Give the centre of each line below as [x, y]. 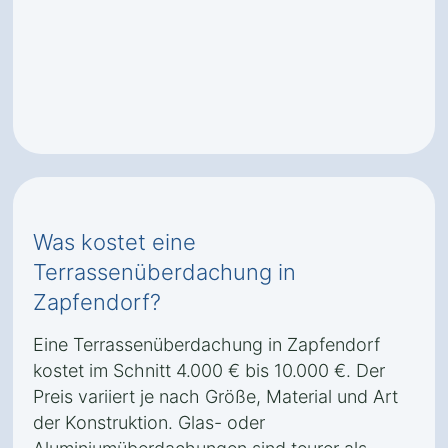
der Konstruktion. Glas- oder [149, 422]
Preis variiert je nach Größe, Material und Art [215, 396]
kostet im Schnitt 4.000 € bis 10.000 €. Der [209, 370]
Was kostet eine [114, 242]
